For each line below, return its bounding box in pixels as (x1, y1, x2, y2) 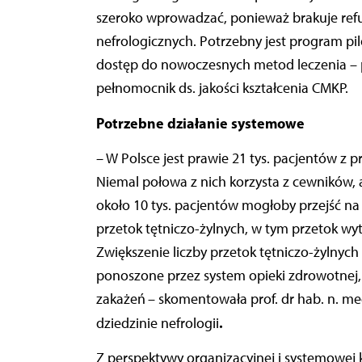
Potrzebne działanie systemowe (95, 114, 305, 133)
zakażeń (95, 290, 145, 309)
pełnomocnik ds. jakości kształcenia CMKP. (95, 79, 348, 98)
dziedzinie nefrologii (95, 314, 219, 333)
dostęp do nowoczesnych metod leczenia (95, 56, 347, 74)
